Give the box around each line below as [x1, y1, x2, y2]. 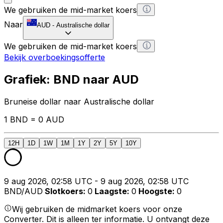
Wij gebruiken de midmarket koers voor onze [12, 204, 182, 214]
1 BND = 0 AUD [4, 114, 64, 124]
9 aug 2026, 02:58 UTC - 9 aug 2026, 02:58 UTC [4, 176, 189, 186]
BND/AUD [4, 186, 43, 196]
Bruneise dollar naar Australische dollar [4, 96, 154, 107]
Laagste [95, 186, 127, 196]
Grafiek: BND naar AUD [4, 72, 139, 87]
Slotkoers [45, 186, 83, 196]
